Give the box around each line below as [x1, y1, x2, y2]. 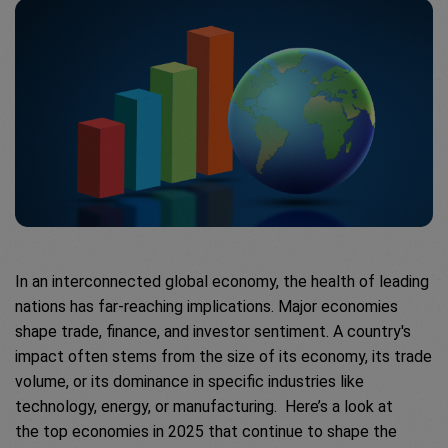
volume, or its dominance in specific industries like [15, 372, 364, 392]
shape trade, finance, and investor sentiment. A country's [15, 322, 411, 342]
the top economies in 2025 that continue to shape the [15, 422, 397, 442]
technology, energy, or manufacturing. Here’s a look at [15, 397, 393, 417]
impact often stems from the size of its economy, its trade [15, 347, 432, 367]
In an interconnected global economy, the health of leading [15, 272, 429, 292]
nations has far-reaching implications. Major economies [15, 297, 398, 317]
